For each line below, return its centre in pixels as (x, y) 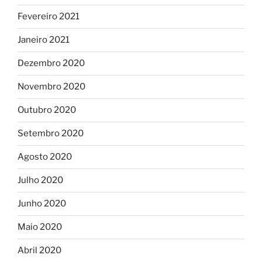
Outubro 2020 (47, 110)
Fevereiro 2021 (49, 17)
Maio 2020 (40, 227)
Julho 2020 (40, 180)
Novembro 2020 (51, 87)
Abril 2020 (39, 251)
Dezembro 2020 (51, 63)
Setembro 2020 (51, 134)
